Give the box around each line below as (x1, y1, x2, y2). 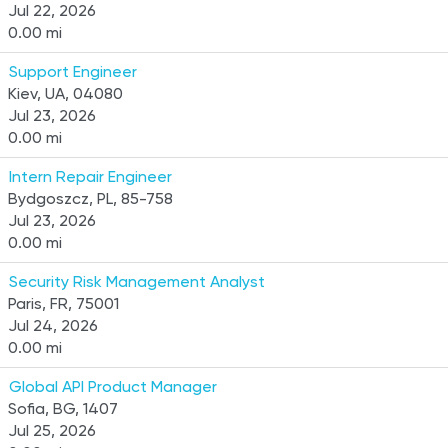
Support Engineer (9, 62, 137, 81)
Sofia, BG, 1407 (8, 399, 118, 418)
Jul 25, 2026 (8, 421, 96, 440)
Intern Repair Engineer (9, 167, 172, 186)
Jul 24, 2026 (8, 316, 98, 335)
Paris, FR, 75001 (8, 294, 119, 313)
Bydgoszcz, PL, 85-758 (8, 189, 173, 208)
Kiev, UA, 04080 (8, 84, 123, 103)
